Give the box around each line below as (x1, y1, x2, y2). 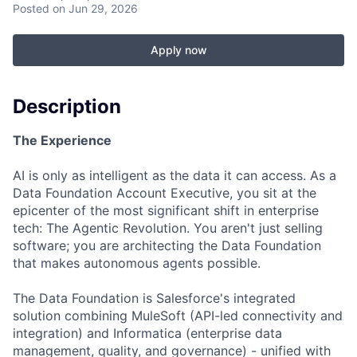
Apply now (150, 43, 207, 57)
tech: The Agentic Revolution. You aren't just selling (13, 219, 323, 236)
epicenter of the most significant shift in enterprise (13, 202, 319, 218)
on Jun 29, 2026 (53, 2, 138, 15)
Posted (13, 2, 49, 15)
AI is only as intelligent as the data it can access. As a (13, 167, 336, 183)
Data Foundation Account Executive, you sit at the (13, 184, 316, 201)
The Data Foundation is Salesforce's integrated (13, 289, 296, 306)
